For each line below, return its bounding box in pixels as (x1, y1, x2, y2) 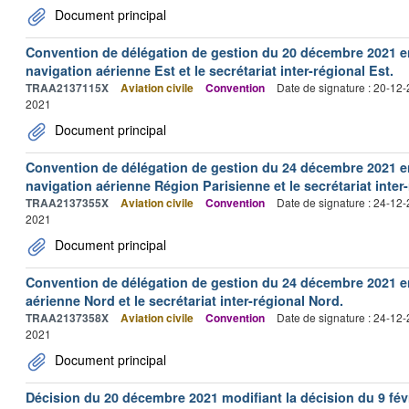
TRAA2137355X (26, 194, 109, 211)
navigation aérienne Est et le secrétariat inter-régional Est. (26, 61, 393, 79)
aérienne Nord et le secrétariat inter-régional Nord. (26, 291, 343, 309)
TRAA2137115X (26, 79, 109, 96)
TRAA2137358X (26, 309, 109, 326)
